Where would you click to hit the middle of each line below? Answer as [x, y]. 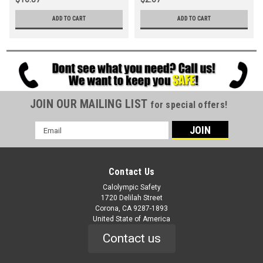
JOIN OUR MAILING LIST [90, 104]
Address [50, 139]
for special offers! [189, 105]
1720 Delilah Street [131, 198]
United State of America [131, 219]
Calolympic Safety [131, 188]
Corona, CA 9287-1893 [131, 209]
